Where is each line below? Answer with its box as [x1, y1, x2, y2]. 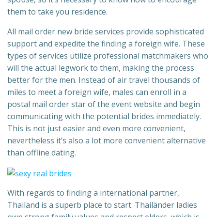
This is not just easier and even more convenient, [7, 123, 186, 134]
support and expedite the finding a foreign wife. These [7, 38, 205, 49]
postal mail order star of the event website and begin [7, 99, 200, 110]
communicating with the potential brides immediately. [7, 111, 201, 122]
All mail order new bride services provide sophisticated [7, 26, 204, 37]
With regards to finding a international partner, [7, 187, 179, 198]
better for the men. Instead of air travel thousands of [7, 75, 200, 86]
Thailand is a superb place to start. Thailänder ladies [7, 199, 197, 210]
